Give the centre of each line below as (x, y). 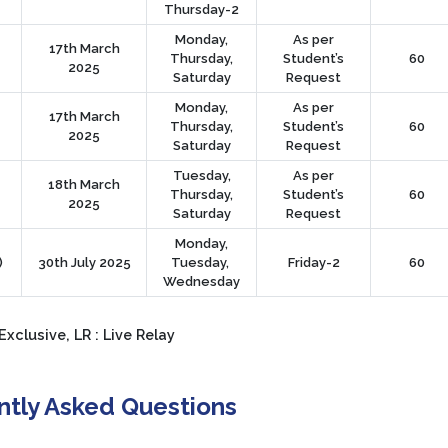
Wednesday (201, 281)
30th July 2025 (84, 262)
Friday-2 (313, 262)
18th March (84, 184)
